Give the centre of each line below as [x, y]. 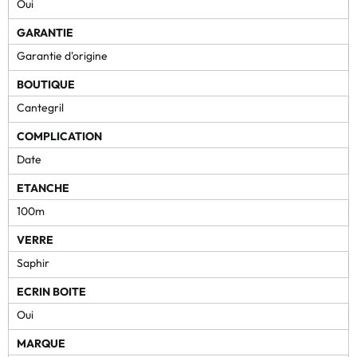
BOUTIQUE [46, 84]
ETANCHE [43, 188]
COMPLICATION [59, 136]
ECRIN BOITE [51, 291]
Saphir [33, 263]
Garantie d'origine [62, 55]
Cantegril [40, 107]
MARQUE [41, 343]
